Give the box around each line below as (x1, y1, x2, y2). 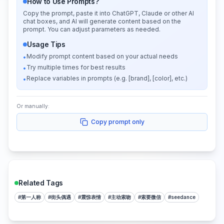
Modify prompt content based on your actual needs (26, 52, 178, 60)
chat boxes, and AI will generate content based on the (23, 17, 181, 25)
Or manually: (16, 102, 49, 109)
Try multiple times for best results (26, 63, 125, 71)
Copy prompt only (90, 117, 144, 125)
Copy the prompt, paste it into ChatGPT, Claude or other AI (23, 9, 194, 17)
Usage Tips (27, 39, 65, 48)
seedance (171, 193, 195, 200)
